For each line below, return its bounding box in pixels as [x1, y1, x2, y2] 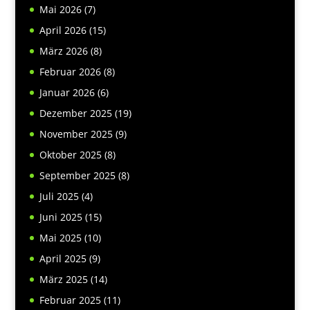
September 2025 [39, 169, 116, 183]
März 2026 [39, 44, 88, 58]
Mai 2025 [39, 231, 82, 245]
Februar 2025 [39, 293, 101, 307]
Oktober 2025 [39, 148, 102, 162]
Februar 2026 [39, 65, 101, 79]
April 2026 [39, 24, 86, 37]
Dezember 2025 [39, 107, 112, 120]
